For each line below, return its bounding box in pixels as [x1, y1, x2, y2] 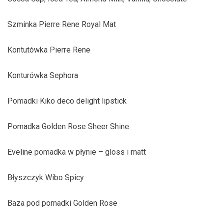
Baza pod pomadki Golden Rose [7, 198, 117, 208]
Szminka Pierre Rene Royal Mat [7, 20, 116, 29]
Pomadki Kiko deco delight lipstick [7, 96, 127, 106]
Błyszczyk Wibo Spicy [7, 173, 84, 182]
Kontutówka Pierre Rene [7, 45, 90, 55]
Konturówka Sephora [7, 71, 78, 80]
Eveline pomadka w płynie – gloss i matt [7, 147, 146, 157]
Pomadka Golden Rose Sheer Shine [7, 122, 129, 131]
